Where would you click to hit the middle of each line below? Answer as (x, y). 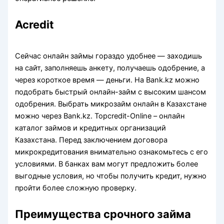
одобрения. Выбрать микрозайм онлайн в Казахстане (111, 104)
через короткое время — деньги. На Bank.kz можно (107, 80)
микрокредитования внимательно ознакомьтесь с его (112, 152)
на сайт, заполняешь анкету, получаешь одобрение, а (110, 68)
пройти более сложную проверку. (76, 188)
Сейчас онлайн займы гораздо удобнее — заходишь (109, 56)
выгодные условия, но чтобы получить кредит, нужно (111, 176)
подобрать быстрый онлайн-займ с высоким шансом (111, 92)
